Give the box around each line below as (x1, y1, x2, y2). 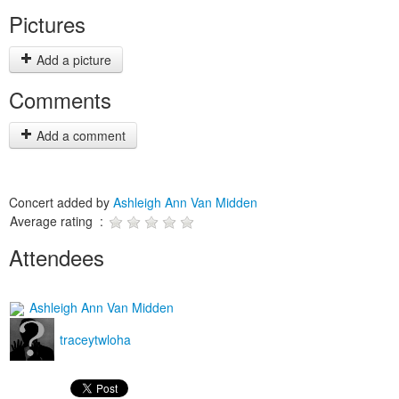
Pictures (9, 8, 85, 39)
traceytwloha (56, 330, 131, 348)
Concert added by (9, 193, 113, 211)
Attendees (9, 241, 104, 273)
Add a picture (33, 51, 111, 69)
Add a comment (33, 126, 126, 144)
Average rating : (10, 212, 107, 230)
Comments (9, 84, 111, 115)
